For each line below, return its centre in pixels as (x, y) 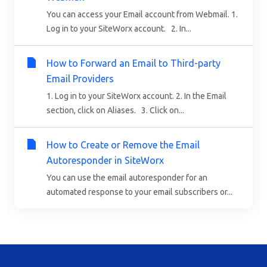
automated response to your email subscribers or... (139, 192)
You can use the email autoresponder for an (127, 177)
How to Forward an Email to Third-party (133, 63)
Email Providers (80, 78)
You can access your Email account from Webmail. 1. (142, 14)
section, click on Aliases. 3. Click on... (115, 110)
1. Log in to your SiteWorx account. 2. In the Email (136, 96)
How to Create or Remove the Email (123, 145)
